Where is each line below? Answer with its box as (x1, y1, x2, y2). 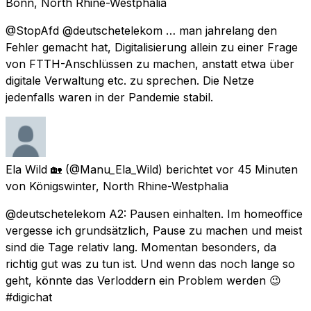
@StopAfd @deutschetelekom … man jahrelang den (6, 23, 277, 37)
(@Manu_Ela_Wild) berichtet (65, 162, 212, 176)
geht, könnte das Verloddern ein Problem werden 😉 (6, 273, 281, 287)
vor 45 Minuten (216, 162, 298, 176)
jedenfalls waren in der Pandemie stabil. (6, 90, 213, 104)
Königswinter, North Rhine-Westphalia (29, 178, 228, 193)
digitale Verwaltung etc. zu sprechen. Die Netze (6, 73, 254, 87)
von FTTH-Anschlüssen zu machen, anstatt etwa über (6, 56, 294, 71)
